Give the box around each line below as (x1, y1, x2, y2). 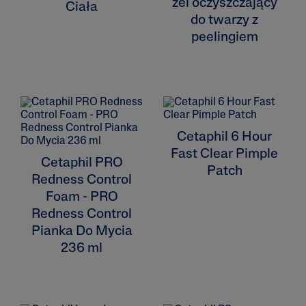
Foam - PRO (45, 190, 118, 204)
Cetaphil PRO (40, 156, 123, 170)
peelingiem (191, 30, 258, 44)
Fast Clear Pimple (171, 147, 278, 161)
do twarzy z (191, 13, 258, 27)
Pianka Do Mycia (31, 224, 133, 238)
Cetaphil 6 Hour (177, 130, 272, 144)
